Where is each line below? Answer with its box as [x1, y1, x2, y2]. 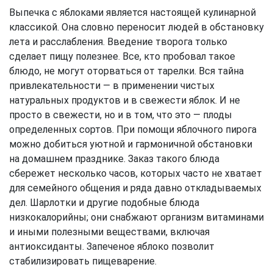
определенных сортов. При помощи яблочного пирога [9, 123, 257, 135]
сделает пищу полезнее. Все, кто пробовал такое [9, 50, 235, 62]
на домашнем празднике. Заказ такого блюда [9, 152, 219, 165]
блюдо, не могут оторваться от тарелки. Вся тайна [9, 65, 244, 77]
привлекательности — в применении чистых [9, 79, 214, 91]
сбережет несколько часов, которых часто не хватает [9, 167, 262, 179]
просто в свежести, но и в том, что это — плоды [9, 108, 232, 121]
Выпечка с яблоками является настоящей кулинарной [9, 6, 256, 18]
